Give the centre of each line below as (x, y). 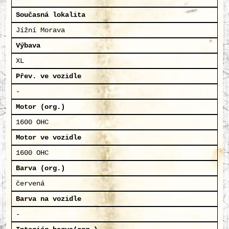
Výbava (28, 45)
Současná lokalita (51, 15)
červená (30, 184)
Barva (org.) (40, 168)
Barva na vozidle (49, 199)
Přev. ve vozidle (49, 76)
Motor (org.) (40, 107)
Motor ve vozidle (49, 138)
